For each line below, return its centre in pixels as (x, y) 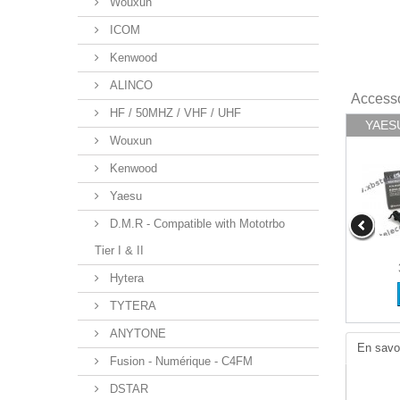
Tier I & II (119, 250)
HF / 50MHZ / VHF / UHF (174, 113)
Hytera (125, 278)
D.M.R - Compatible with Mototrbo (196, 224)
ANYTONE (136, 333)
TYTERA (131, 306)
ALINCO (129, 85)
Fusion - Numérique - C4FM (179, 361)
